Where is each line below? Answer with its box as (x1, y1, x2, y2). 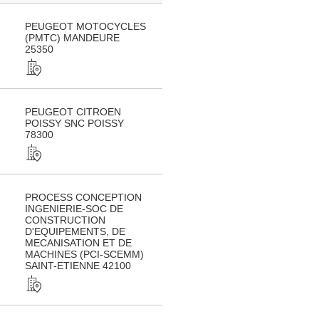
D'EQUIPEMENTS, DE (25, 226, 125, 237)
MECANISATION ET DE (25, 237, 132, 249)
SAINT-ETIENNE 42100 (25, 260, 131, 271)
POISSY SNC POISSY (25, 117, 124, 129)
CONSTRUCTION (25, 214, 105, 226)
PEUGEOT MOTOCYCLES (25, 21, 146, 32)
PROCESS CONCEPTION (25, 192, 142, 203)
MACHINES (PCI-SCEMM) (25, 249, 144, 260)
